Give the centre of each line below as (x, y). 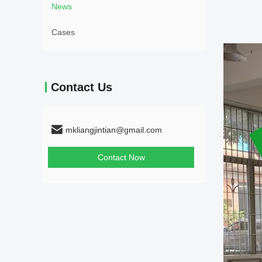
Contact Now (121, 157)
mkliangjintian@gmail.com (114, 130)
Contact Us (82, 87)
